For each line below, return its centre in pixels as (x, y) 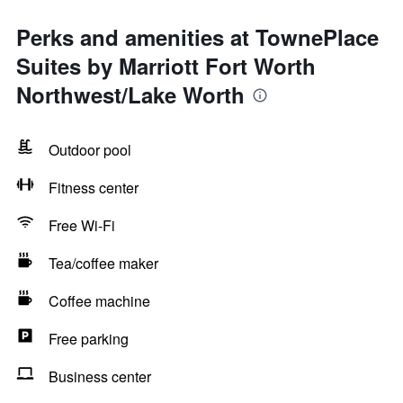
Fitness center (94, 188)
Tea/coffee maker (103, 263)
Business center (100, 376)
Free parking (89, 339)
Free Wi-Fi (82, 225)
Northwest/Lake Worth (130, 94)
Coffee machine (99, 301)
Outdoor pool (90, 150)
